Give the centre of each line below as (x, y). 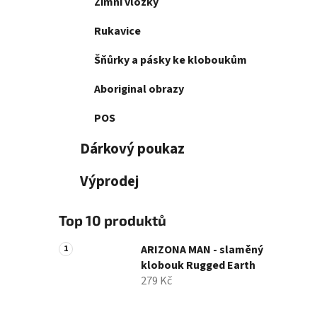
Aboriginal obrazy (139, 90)
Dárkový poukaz (132, 149)
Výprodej (109, 182)
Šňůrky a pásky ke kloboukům (171, 60)
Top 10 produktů (113, 220)
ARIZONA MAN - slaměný (202, 250)
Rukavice (117, 31)
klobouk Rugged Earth (198, 266)
